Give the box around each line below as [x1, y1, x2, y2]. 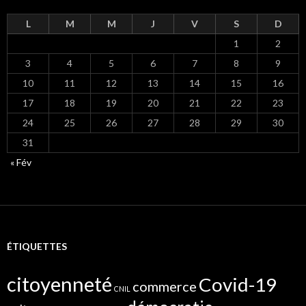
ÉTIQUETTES [7, 240, 67, 252]
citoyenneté [7, 271, 112, 296]
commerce [133, 277, 197, 294]
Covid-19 [199, 273, 277, 296]
